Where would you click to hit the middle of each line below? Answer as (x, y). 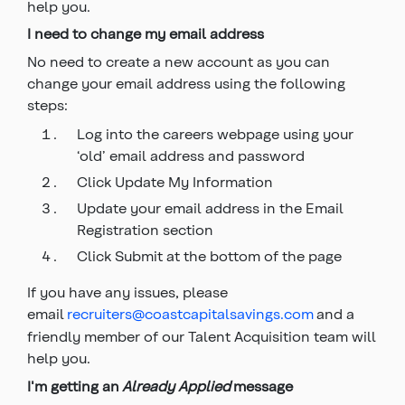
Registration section (145, 229)
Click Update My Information (175, 181)
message (263, 386)
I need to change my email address (146, 33)
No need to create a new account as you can (179, 61)
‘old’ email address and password (191, 155)
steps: (47, 104)
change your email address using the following (186, 83)
